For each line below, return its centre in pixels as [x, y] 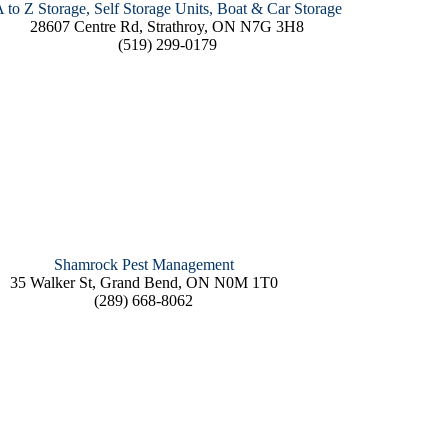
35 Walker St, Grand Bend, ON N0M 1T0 [143, 283]
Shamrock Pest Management [143, 265]
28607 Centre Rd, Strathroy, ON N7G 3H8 [167, 27]
